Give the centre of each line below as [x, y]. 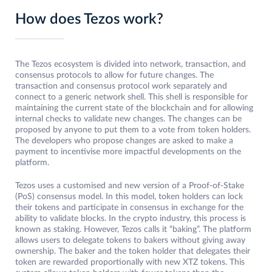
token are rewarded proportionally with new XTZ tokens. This [130, 263]
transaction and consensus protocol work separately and [121, 87]
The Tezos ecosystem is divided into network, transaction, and [131, 65]
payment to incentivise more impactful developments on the [128, 152]
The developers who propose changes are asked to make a [124, 141]
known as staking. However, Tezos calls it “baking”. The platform [133, 230]
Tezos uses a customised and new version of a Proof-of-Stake [130, 186]
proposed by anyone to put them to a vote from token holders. [133, 130]
